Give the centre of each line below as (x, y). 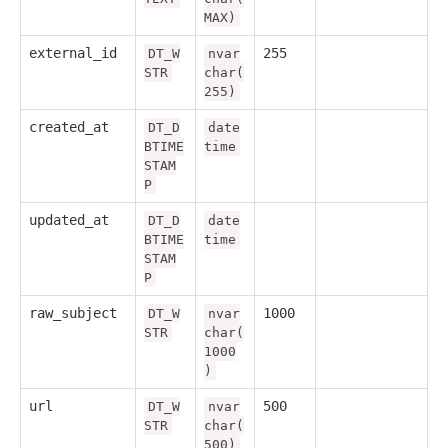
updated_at (69, 219)
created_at (69, 126)
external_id (73, 52)
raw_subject (73, 312)
